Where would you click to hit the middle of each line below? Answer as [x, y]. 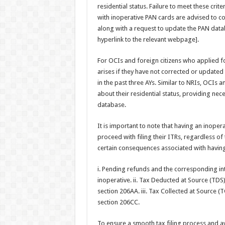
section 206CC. [118, 202]
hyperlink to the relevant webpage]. [148, 40]
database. [111, 105]
